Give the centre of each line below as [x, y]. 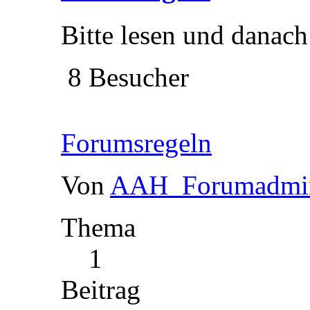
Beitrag [101, 289]
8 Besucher [125, 77]
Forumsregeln [136, 143]
